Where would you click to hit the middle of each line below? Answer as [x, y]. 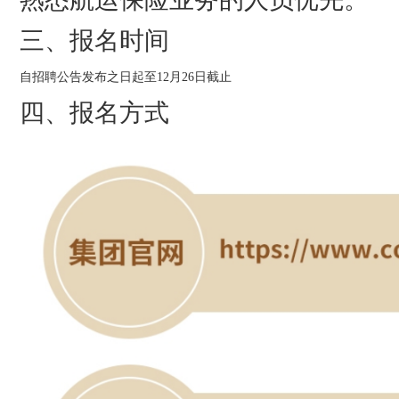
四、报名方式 [94, 113]
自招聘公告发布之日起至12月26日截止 [126, 77]
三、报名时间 [94, 41]
